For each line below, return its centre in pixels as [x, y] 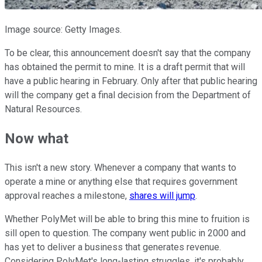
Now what [37, 139]
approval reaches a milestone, [67, 196]
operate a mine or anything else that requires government [121, 182]
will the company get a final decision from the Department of [128, 95]
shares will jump [162, 196]
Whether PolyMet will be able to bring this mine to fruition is [127, 219]
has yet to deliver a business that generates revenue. [113, 247]
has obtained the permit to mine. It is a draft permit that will [125, 67]
